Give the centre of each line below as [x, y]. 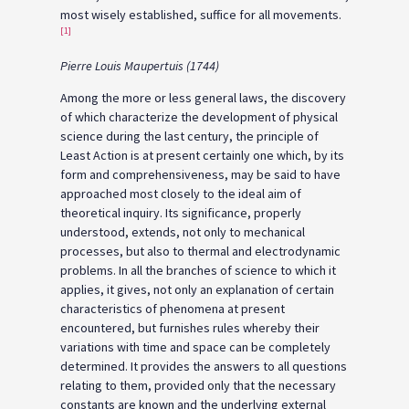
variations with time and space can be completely [195, 347]
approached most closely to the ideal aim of [181, 194]
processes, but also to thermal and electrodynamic [200, 252]
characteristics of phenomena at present [173, 309]
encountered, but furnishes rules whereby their [190, 328]
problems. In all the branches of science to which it [198, 271]
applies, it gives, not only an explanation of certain [197, 290]
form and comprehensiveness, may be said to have [200, 175]
